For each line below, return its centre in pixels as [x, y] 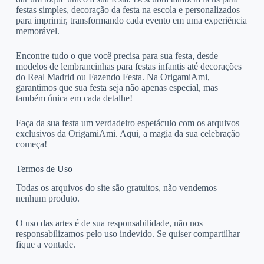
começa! [31, 144]
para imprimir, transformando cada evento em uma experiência [131, 20]
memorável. [37, 31]
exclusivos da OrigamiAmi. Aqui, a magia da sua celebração [128, 133]
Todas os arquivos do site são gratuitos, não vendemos [116, 188]
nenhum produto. [47, 199]
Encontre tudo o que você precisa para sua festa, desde [117, 55]
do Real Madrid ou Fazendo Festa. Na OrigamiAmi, [113, 77]
